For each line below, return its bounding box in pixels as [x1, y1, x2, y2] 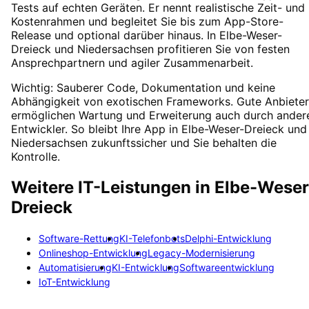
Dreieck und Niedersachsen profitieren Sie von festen [11, 42, 290, 57]
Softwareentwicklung [179, 261, 275, 273]
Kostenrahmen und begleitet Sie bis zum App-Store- [11, 14, 283, 29]
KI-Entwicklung [112, 261, 179, 273]
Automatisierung [39, 261, 112, 273]
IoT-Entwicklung [39, 276, 110, 288]
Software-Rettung [39, 232, 119, 244]
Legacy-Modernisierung [148, 247, 255, 259]
